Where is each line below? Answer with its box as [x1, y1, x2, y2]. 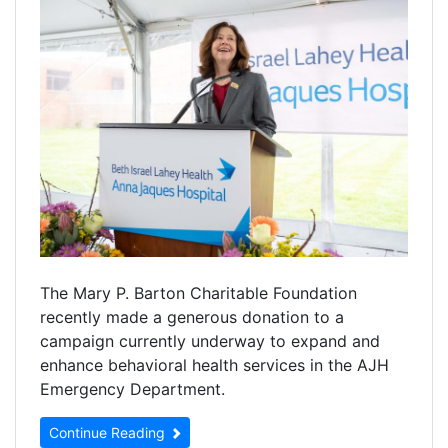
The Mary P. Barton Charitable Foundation [40, 283, 357, 304]
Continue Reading [49, 424, 169, 442]
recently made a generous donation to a [40, 307, 344, 328]
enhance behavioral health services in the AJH [40, 355, 389, 376]
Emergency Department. [40, 379, 225, 400]
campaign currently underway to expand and [40, 331, 380, 352]
